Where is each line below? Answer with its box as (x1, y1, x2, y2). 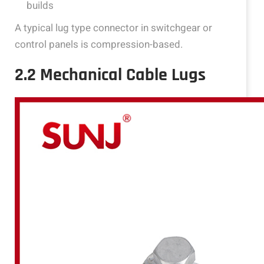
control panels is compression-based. (15, 37, 183, 52)
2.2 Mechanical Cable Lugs (15, 64, 206, 86)
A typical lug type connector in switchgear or (15, 21, 212, 35)
